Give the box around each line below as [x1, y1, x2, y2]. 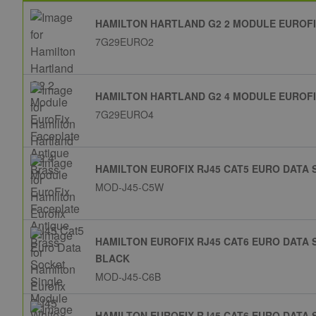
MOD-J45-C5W [95, 180, 164, 195]
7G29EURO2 [95, 35, 154, 49]
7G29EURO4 [95, 107, 154, 122]
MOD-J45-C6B [95, 269, 161, 284]
